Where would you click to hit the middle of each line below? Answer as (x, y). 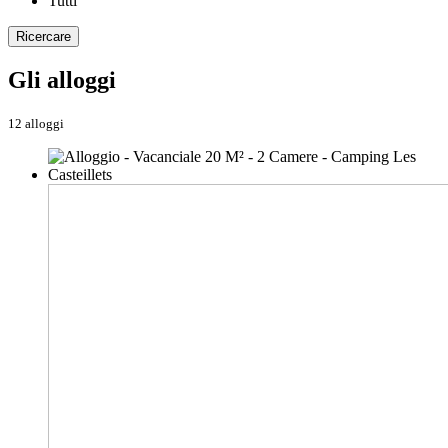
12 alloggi (36, 124)
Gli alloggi (62, 80)
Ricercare (43, 37)
